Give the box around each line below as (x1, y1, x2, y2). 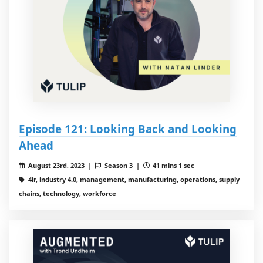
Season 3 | (102, 161, 143, 170)
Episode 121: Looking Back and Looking (19, 122, 237, 137)
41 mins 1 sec (151, 161, 195, 170)
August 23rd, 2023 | (26, 161, 95, 170)
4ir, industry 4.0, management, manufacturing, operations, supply (26, 175, 240, 184)
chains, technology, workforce (19, 189, 116, 198)
